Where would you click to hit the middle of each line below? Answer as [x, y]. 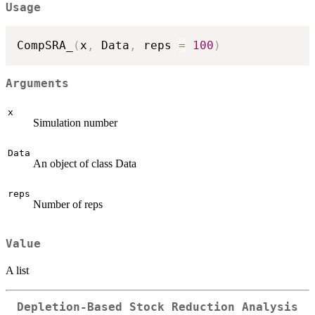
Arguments [37, 83]
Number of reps [68, 205]
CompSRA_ [45, 46]
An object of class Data [85, 164]
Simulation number [75, 123]
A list [17, 270]
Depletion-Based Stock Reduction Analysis [157, 307]
